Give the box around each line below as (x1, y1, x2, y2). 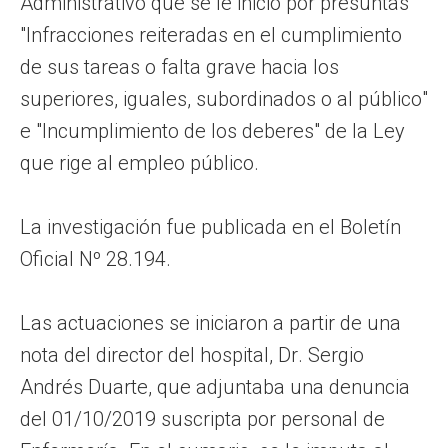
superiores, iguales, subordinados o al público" (20, 86, 428, 111)
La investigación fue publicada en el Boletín (20, 214, 401, 239)
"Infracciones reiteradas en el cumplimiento (20, 22, 402, 47)
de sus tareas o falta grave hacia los (20, 54, 339, 79)
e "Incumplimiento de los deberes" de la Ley (20, 118, 405, 143)
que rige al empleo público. (20, 150, 259, 175)
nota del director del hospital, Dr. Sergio (20, 342, 364, 367)
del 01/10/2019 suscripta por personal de (20, 406, 385, 431)
